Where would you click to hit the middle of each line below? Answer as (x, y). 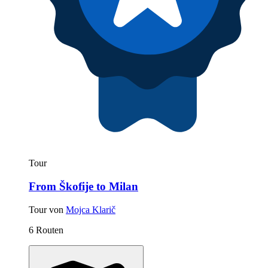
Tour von (47, 209)
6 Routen (46, 230)
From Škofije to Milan (83, 186)
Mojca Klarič (91, 209)
